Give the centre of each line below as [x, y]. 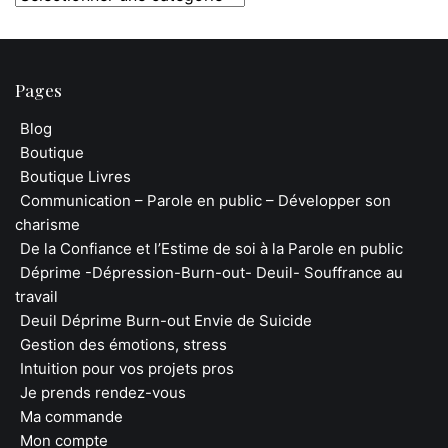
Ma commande [71, 416]
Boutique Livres [75, 176]
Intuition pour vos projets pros [127, 368]
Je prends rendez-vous [103, 392]
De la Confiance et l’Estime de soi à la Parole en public [211, 248]
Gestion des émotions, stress [123, 344]
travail [36, 296]
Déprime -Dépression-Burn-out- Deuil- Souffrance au [211, 272]
